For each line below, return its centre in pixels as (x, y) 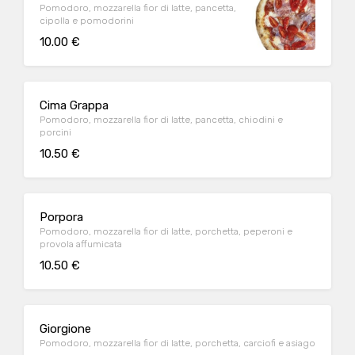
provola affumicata (81, 244)
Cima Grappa (74, 105)
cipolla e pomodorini (87, 21)
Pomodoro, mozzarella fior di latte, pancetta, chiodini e (161, 120)
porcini (55, 132)
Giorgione (65, 329)
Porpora (61, 217)
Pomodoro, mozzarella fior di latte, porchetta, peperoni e (166, 231)
